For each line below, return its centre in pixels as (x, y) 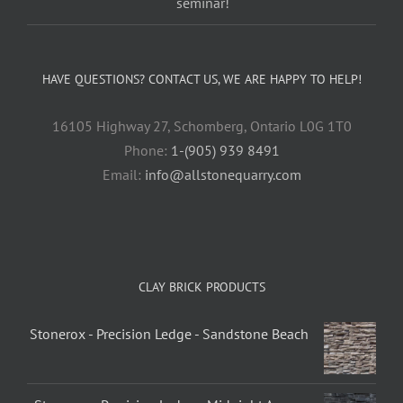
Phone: (147, 151)
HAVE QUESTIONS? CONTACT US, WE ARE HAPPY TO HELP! (201, 80)
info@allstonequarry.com (223, 175)
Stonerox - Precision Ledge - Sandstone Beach (169, 334)
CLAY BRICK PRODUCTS (201, 287)
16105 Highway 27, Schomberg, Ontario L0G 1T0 (201, 126)
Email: (123, 175)
